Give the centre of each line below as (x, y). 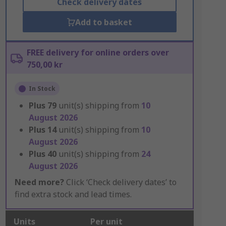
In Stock (42, 89)
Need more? (39, 182)
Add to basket (103, 22)
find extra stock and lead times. (73, 194)
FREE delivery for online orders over (98, 52)
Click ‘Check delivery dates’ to (120, 182)
